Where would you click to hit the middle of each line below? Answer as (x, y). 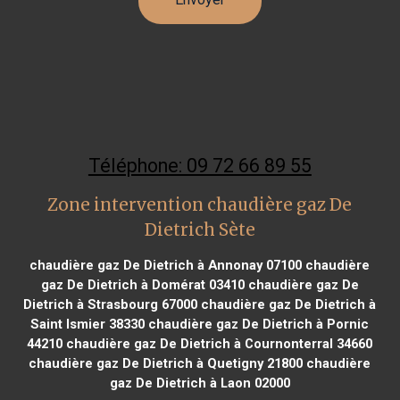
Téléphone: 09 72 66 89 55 (200, 165)
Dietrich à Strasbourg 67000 (111, 304)
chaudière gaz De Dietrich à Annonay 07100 (166, 265)
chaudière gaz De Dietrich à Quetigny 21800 (166, 363)
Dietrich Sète (200, 229)
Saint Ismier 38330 (88, 324)
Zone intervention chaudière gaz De (200, 204)
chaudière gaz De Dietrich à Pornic (257, 324)
